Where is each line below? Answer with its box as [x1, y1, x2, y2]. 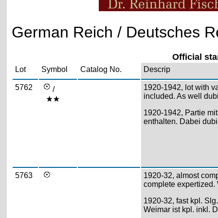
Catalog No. [80, 65, 122, 73]
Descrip [143, 65, 170, 73]
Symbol [41, 65, 68, 73]
